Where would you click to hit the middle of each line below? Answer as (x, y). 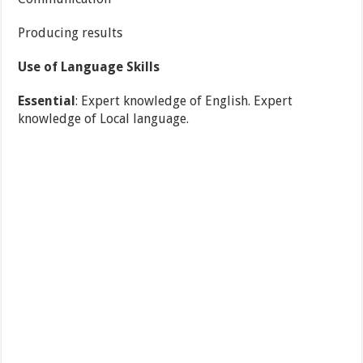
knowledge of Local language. (104, 119)
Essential (47, 101)
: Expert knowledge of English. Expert (184, 101)
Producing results (70, 33)
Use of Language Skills (89, 67)
